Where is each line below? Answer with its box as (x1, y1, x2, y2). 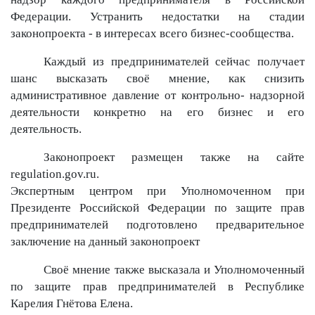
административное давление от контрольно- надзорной (11, 89, 304, 102)
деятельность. (11, 122, 82, 136)
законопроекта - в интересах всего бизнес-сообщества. (11, 27, 294, 40)
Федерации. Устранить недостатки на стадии (11, 10, 304, 23)
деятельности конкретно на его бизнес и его (11, 105, 304, 119)
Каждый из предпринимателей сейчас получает (44, 55, 304, 68)
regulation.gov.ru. (11, 167, 99, 181)
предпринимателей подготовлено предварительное (11, 218, 304, 231)
